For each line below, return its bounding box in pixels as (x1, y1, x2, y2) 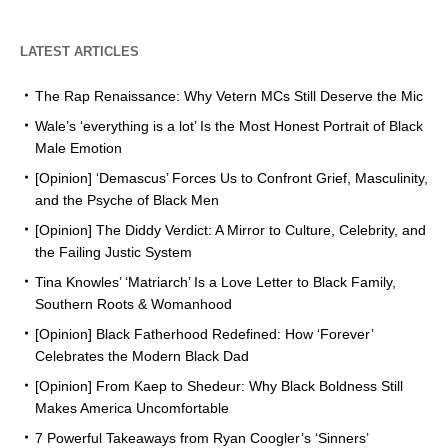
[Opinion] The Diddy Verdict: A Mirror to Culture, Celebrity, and (35, 222, 426, 239)
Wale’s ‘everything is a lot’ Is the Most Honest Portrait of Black (35, 118, 423, 135)
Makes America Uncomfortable (35, 400, 229, 417)
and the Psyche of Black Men (35, 192, 219, 209)
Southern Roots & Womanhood (35, 296, 232, 313)
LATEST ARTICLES (20, 44, 139, 60)
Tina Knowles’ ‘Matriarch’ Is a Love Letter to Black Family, (35, 274, 396, 291)
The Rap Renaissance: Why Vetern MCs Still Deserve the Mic (35, 88, 423, 105)
